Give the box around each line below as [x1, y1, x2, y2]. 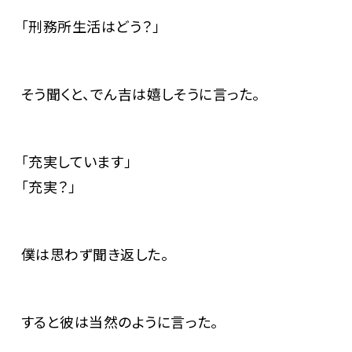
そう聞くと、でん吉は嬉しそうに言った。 [6, 83, 260, 104]
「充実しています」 [6, 151, 132, 172]
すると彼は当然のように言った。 [6, 311, 218, 332]
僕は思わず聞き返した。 [6, 244, 169, 265]
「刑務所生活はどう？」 [6, 16, 160, 37]
